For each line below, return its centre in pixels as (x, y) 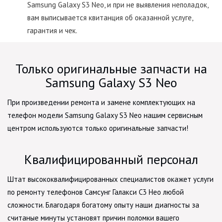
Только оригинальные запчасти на (111, 68)
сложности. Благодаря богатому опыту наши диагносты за (103, 205)
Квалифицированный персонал (111, 159)
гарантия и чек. (52, 30)
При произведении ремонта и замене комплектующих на (101, 102)
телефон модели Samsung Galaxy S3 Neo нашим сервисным (105, 115)
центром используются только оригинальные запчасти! (98, 128)
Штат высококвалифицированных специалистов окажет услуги (111, 179)
